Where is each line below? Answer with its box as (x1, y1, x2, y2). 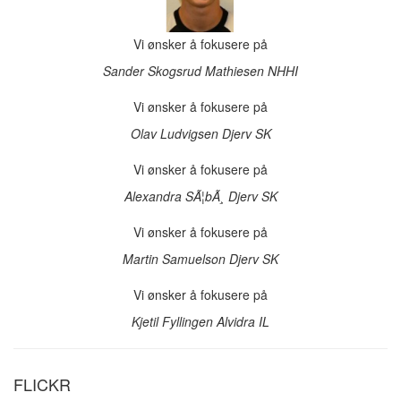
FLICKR (13, 372, 71, 396)
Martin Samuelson (123, 250, 229, 268)
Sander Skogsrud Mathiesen (103, 62, 268, 80)
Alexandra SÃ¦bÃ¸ (124, 187, 228, 205)
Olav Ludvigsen (130, 124, 222, 142)
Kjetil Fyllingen (132, 312, 217, 330)
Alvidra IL (217, 312, 269, 330)
